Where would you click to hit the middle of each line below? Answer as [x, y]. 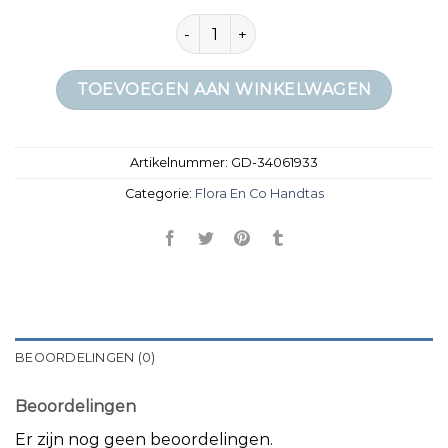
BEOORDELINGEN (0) [85, 358]
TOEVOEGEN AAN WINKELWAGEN [224, 90]
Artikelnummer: [180, 163]
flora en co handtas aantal [268, 24]
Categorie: [159, 194]
